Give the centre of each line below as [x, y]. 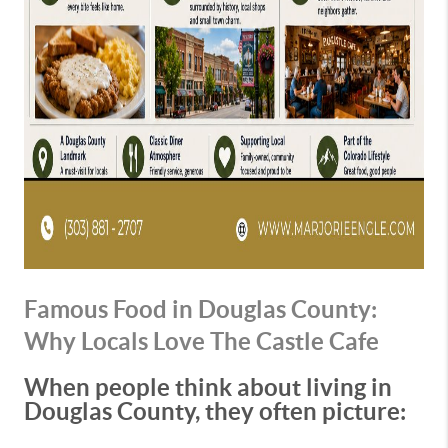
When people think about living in [208, 387]
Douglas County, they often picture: [215, 411]
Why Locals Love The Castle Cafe [201, 341]
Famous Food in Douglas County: [200, 309]
